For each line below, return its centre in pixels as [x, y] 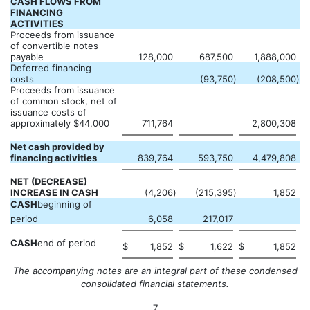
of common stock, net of [64, 101]
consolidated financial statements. [155, 284]
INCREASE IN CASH [54, 192]
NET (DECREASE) [49, 181]
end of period [67, 243]
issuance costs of [48, 112]
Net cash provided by [57, 147]
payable [27, 57]
